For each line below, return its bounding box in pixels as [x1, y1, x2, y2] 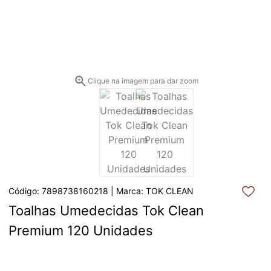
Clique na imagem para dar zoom [87, 76, 198, 85]
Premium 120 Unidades [8, 222, 153, 238]
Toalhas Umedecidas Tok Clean [8, 202, 204, 218]
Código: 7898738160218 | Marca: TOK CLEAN [8, 186, 194, 196]
